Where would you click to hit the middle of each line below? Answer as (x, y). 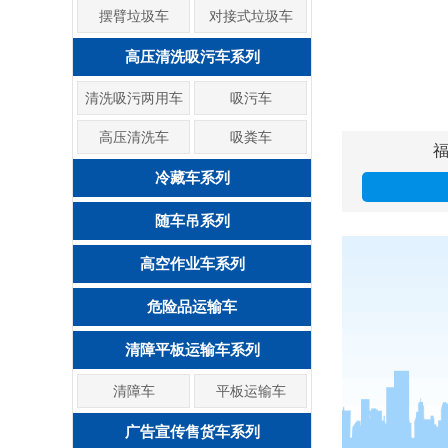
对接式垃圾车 (250, 16)
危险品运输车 (192, 306)
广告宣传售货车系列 (192, 431)
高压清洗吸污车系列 (192, 56)
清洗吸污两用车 (133, 98)
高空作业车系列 (192, 263)
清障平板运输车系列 (192, 349)
